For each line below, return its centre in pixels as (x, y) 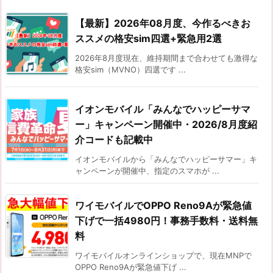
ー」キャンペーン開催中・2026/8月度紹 (166, 124)
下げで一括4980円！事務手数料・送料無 (166, 220)
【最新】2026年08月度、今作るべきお (163, 23)
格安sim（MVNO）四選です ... (130, 69)
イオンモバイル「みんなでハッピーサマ (163, 109)
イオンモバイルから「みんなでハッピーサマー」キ (166, 159)
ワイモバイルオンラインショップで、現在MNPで (163, 255)
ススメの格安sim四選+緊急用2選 (148, 38)
